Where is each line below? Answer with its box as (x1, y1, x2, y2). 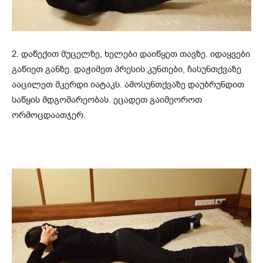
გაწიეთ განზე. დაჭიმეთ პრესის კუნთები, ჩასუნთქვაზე (12, 63, 241, 76)
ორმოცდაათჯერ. (12, 109, 86, 122)
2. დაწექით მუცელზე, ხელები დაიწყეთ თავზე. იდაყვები (12, 48, 250, 60)
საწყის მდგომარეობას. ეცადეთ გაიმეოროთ (12, 94, 202, 106)
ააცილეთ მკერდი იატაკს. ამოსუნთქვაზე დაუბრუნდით (12, 79, 244, 91)
